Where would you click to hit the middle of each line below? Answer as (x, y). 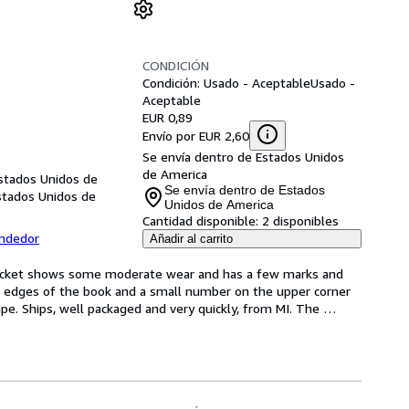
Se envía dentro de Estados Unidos (243, 157)
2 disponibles (300, 220)
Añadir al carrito (191, 239)
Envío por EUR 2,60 (196, 135)
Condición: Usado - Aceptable (226, 83)
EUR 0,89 (168, 117)
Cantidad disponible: (200, 220)
